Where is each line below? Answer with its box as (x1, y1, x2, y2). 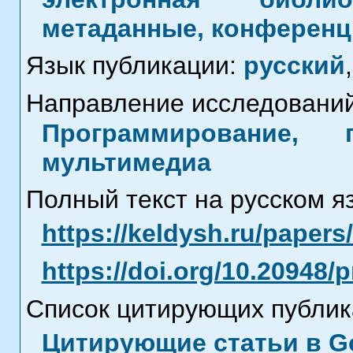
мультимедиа (41, 148, 211, 176)
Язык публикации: (25, 51, 243, 80)
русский (243, 51, 345, 80)
